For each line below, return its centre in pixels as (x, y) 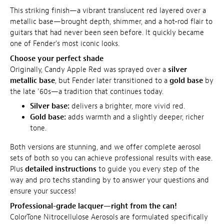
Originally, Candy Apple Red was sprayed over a (89, 69)
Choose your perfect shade (57, 58)
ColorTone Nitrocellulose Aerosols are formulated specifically (109, 217)
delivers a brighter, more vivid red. (127, 106)
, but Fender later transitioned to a (112, 80)
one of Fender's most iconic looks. (65, 44)
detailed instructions (61, 169)
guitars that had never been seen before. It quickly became (107, 33)
